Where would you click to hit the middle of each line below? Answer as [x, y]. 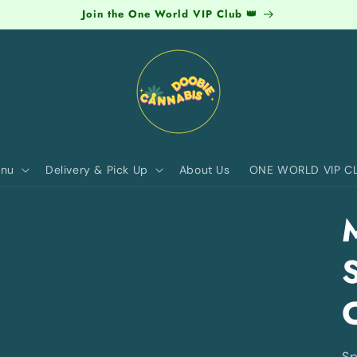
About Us [204, 170]
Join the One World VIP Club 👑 [169, 14]
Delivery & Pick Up [96, 170]
